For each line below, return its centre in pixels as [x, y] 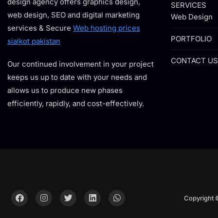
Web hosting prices [107, 28]
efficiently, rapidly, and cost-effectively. [76, 103]
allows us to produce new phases [65, 90]
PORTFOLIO [191, 39]
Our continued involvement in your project [81, 64]
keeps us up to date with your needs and [77, 77]
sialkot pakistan [34, 41]
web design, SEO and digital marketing [73, 15]
